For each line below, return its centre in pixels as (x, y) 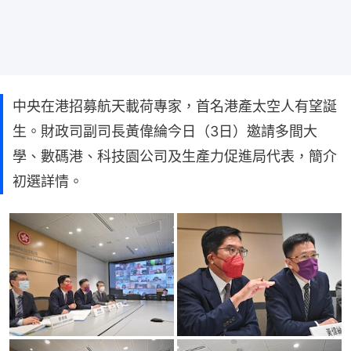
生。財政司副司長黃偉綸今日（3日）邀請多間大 (165, 131)
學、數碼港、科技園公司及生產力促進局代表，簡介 (175, 156)
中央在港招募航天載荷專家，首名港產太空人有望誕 (175, 106)
